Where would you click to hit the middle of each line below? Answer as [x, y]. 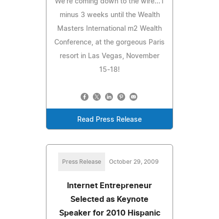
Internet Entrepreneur [109, 186]
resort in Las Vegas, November [109, 56]
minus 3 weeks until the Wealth [109, 15]
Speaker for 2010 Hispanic [109, 213]
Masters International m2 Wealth [109, 29]
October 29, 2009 [134, 162]
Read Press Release [109, 120]
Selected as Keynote [109, 199]
